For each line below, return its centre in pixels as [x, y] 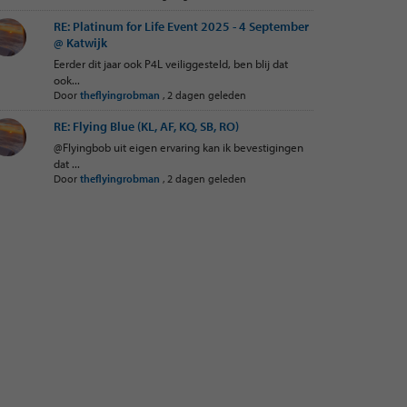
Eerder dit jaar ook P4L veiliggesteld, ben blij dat [170, 64]
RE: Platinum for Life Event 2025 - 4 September [181, 26]
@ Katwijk [80, 43]
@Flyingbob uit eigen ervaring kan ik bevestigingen [178, 147]
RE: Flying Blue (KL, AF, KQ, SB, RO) [146, 126]
